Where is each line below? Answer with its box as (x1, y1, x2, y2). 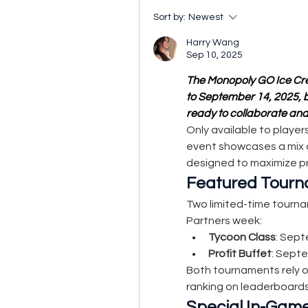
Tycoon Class (208, 232, 276, 243)
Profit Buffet (208, 248, 272, 259)
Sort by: (153, 12, 186, 22)
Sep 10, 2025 (186, 50, 243, 60)
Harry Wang (186, 38, 239, 47)
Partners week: (186, 215, 262, 226)
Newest (188, 12, 223, 22)
